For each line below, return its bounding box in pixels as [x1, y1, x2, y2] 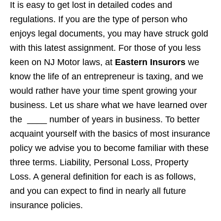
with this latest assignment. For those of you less [10, 43, 201, 53]
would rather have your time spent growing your [10, 86, 197, 96]
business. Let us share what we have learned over [10, 100, 207, 110]
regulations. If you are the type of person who [10, 14, 187, 25]
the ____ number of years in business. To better [10, 114, 200, 125]
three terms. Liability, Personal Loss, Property [10, 157, 188, 168]
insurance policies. [10, 200, 83, 211]
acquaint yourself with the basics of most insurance [10, 129, 210, 139]
